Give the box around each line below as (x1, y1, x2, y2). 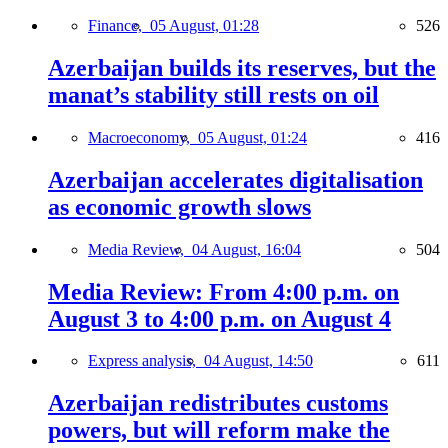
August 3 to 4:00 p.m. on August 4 (48, 305, 391, 332)
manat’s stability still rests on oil (48, 81, 379, 108)
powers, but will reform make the (48, 417, 390, 444)
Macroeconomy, (88, 128, 198, 146)
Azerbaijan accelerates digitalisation (48, 166, 423, 193)
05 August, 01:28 (150, 17, 259, 35)
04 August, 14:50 (204, 352, 313, 370)
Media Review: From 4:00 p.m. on (48, 278, 399, 305)
